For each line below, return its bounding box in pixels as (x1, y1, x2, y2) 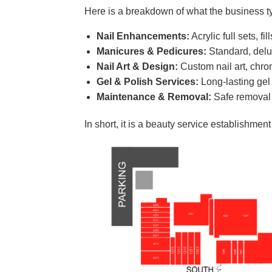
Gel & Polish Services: (97, 76, 199, 87)
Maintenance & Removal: (97, 92, 212, 102)
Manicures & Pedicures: (97, 46, 207, 56)
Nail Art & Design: (97, 61, 178, 72)
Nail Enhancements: (97, 31, 190, 41)
